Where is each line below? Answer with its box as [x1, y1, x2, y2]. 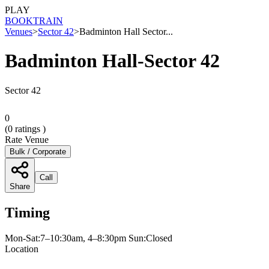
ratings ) [13, 123, 46, 134]
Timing [5, 204, 50, 220]
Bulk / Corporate [10, 147, 66, 156]
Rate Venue [5, 134, 49, 145]
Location [5, 243, 38, 254]
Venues [5, 26, 32, 37]
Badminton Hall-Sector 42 [5, 50, 220, 72]
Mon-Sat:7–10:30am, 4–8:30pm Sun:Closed [5, 232, 172, 243]
